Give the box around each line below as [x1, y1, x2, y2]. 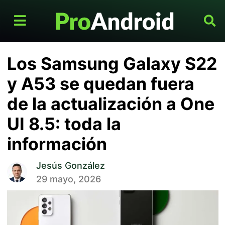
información [7, 134, 107, 155]
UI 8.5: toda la [7, 114, 121, 135]
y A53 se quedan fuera [7, 73, 194, 94]
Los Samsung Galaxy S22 [7, 53, 217, 74]
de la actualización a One [7, 93, 214, 115]
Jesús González [36, 160, 105, 171]
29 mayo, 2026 [36, 174, 101, 185]
